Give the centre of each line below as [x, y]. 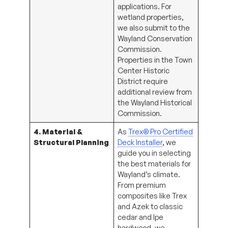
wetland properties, [151, 17]
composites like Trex [152, 195]
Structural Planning [72, 142]
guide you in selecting [154, 152]
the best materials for [154, 163]
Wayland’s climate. [149, 174]
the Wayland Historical [155, 102]
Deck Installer [140, 142]
